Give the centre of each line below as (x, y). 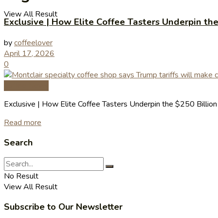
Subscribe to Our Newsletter (63, 207)
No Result (21, 176)
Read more (23, 122)
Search (18, 142)
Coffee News (26, 85)
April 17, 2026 (29, 53)
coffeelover (33, 43)
